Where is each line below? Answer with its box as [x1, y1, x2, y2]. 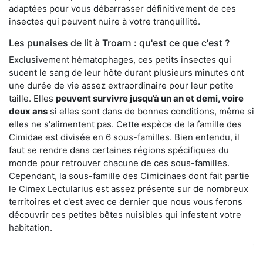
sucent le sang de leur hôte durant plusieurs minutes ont [9, 66, 244, 78]
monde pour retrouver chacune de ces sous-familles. [9, 157, 230, 168]
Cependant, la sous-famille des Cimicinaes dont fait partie [9, 170, 249, 181]
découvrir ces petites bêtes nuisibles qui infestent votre [9, 208, 241, 220]
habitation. [9, 221, 52, 233]
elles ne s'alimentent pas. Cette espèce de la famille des [9, 118, 242, 130]
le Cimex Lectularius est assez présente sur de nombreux [9, 183, 248, 194]
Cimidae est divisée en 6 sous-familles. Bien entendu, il [9, 131, 240, 143]
